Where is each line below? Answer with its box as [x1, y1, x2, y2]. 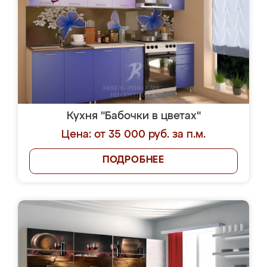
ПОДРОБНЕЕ [102, 156, 165, 165]
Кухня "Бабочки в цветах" [66, 111, 201, 122]
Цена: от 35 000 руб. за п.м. [61, 129, 206, 140]
